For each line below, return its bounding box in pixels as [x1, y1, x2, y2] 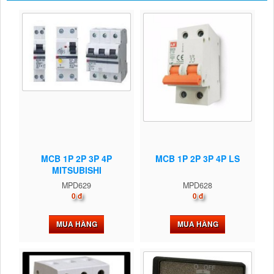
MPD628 [183, 179, 212, 191]
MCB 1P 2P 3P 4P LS [155, 152, 240, 165]
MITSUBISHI [51, 163, 102, 176]
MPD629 [62, 179, 91, 191]
